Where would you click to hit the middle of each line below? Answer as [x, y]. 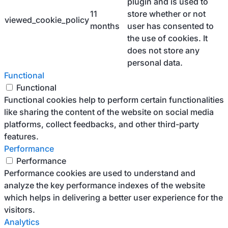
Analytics [22, 222]
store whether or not [166, 14]
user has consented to [170, 26]
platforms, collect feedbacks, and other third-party [102, 124]
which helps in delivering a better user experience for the [113, 197]
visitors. [20, 210]
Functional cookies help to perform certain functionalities [114, 100]
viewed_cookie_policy [47, 20]
